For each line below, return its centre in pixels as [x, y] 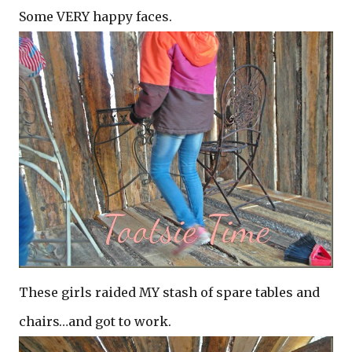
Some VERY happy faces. [95, 16]
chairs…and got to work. [98, 321]
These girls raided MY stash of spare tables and [169, 292]
